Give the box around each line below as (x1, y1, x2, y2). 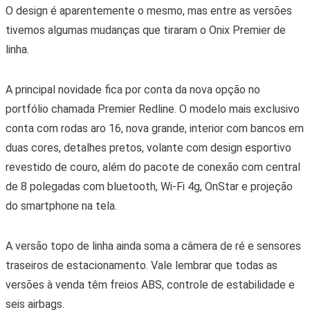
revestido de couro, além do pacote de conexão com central (5, 160, 300, 174)
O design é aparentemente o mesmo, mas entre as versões (5, 3, 292, 17)
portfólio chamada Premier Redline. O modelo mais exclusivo (5, 102, 300, 116)
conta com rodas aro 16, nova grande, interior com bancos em (5, 121, 304, 135)
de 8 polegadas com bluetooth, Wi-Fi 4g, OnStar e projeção (5, 179, 293, 193)
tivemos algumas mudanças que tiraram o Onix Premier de (5, 23, 286, 37)
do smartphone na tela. (5, 199, 120, 212)
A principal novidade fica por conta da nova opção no (5, 82, 260, 96)
